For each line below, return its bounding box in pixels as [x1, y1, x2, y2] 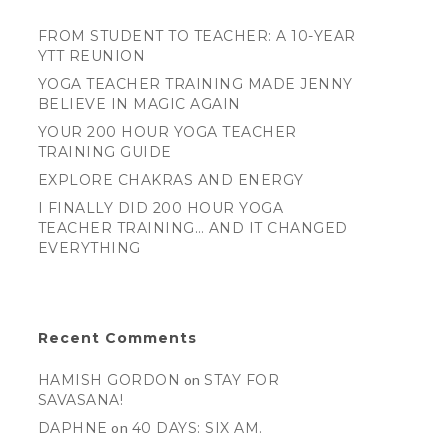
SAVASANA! [37, 391, 124, 409]
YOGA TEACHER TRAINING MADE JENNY [37, 75, 353, 93]
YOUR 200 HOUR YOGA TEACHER [37, 123, 297, 141]
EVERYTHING [37, 239, 141, 257]
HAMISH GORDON [37, 371, 181, 389]
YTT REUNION [37, 47, 146, 65]
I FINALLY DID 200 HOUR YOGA [37, 199, 284, 217]
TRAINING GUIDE [37, 143, 172, 161]
